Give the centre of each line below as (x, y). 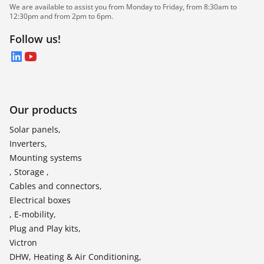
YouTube (52, 58)
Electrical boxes (40, 200)
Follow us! (35, 39)
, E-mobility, (33, 214)
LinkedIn (37, 58)
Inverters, (28, 143)
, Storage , (29, 172)
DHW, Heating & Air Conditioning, (75, 257)
